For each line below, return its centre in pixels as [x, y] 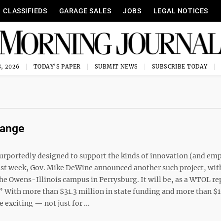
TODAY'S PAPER [57, 67]
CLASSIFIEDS [25, 11]
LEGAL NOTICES [181, 11]
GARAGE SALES [85, 11]
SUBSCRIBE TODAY [180, 67]
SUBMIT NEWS [116, 67]
